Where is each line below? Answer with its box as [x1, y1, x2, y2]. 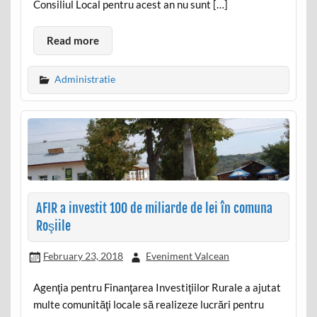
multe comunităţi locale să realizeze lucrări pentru [33, 297, 264, 311]
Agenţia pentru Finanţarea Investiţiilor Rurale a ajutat [33, 280, 281, 294]
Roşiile [35, 217, 71, 234]
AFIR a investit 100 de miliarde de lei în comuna [35, 200, 272, 217]
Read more [46, 34, 99, 47]
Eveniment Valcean [146, 250, 230, 263]
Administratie [54, 73, 115, 86]
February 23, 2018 [42, 250, 123, 263]
